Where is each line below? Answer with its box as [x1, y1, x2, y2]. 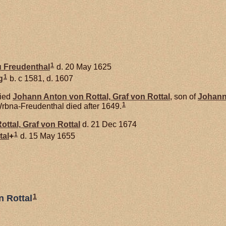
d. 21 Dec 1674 [80, 120, 137, 129]
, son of [170, 92, 198, 101]
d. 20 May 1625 [54, 62, 111, 71]
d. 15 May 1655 [18, 131, 75, 140]
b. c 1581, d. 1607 [8, 74, 73, 83]
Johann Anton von [13, 92, 86, 101]
